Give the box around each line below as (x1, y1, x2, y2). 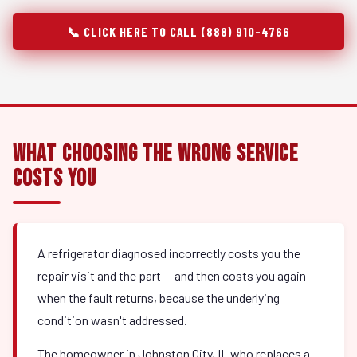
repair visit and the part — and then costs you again (37, 268, 306, 283)
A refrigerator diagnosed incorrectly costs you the (37, 245, 300, 261)
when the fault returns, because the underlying (37, 290, 280, 305)
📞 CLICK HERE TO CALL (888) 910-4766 (67, 24, 290, 39)
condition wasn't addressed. (37, 312, 187, 328)
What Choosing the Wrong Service (13, 140, 298, 168)
